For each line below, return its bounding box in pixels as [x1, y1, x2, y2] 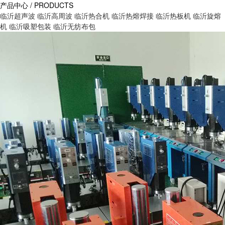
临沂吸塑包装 [9, 21, 51, 31]
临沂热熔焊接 [111, 11, 154, 21]
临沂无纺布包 [53, 21, 95, 31]
